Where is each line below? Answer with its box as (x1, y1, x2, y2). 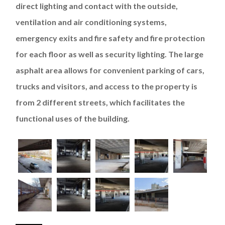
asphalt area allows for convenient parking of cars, (16, 65, 204, 75)
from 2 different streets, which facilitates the (16, 97, 185, 107)
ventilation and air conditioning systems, (16, 17, 167, 27)
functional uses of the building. (16, 113, 130, 123)
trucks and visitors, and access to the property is (16, 81, 197, 91)
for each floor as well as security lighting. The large (16, 49, 203, 59)
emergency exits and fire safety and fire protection (16, 33, 205, 43)
